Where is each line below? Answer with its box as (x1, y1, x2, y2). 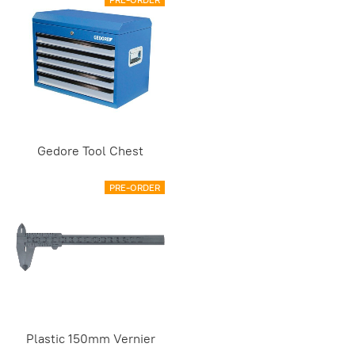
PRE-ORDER (109, 181, 160, 193)
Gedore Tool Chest (37, 143, 144, 158)
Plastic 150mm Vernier (25, 331, 155, 347)
